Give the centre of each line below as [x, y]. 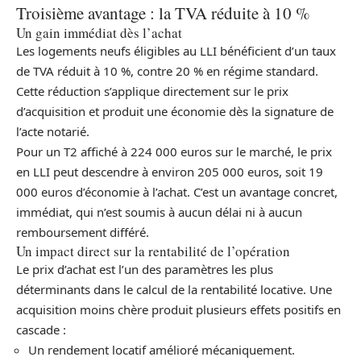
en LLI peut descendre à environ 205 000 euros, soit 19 [170, 171]
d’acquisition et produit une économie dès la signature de [175, 111]
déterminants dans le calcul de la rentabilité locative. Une [174, 289]
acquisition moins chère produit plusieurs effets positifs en [178, 309]
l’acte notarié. [53, 131]
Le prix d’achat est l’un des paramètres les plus [145, 269]
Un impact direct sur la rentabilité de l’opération [153, 251]
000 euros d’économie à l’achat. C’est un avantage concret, [177, 191]
